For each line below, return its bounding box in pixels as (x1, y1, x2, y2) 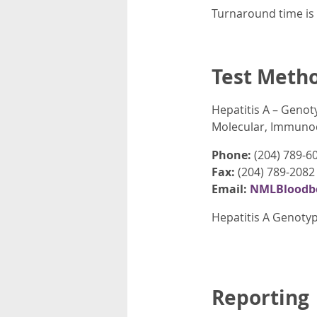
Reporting (211, 284, 309, 312)
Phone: (211, 147, 251, 163)
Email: (211, 181, 247, 197)
